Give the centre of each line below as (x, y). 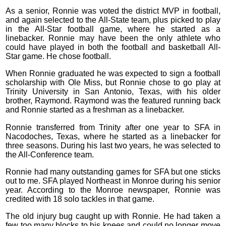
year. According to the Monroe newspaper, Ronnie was (113, 190)
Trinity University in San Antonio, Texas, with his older (113, 92)
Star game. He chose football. (59, 56)
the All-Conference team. (50, 154)
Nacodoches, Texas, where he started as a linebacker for (113, 136)
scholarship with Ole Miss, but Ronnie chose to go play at (113, 83)
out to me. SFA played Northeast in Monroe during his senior (113, 181)
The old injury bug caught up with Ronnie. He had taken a (113, 216)
